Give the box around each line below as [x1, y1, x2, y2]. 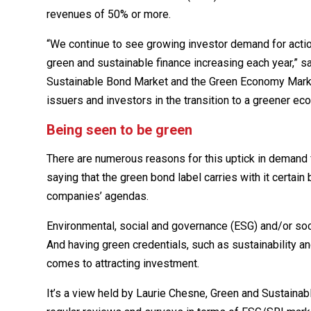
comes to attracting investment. [47, 257, 200, 271]
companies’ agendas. [47, 190, 149, 203]
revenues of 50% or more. [47, 8, 171, 22]
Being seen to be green [47, 121, 193, 139]
